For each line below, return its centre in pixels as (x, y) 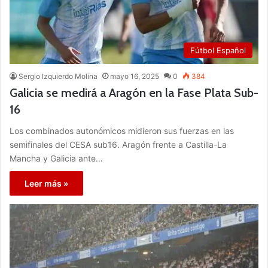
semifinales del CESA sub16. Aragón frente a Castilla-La (118, 144)
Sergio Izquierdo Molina (58, 76)
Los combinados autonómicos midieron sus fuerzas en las (122, 130)
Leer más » (46, 183)
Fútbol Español (218, 50)
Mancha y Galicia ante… (56, 158)
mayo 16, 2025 (135, 76)
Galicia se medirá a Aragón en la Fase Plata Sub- (134, 92)
